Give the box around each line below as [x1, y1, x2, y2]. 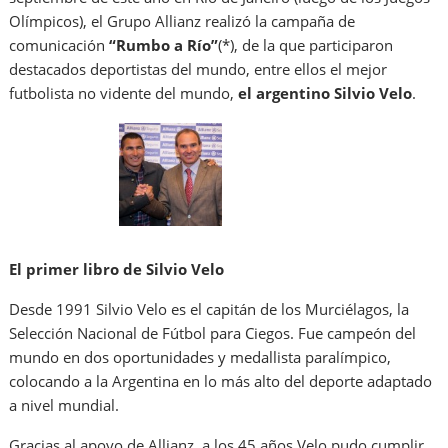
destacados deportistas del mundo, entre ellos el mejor [9, 59, 388, 80]
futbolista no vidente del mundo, [9, 83, 239, 104]
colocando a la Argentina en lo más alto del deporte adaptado [9, 370, 433, 391]
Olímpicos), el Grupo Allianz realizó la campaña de [9, 11, 356, 32]
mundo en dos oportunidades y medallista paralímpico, [9, 346, 392, 367]
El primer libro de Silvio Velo [9, 258, 225, 279]
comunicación [9, 35, 106, 56]
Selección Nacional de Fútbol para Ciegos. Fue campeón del [9, 322, 417, 343]
